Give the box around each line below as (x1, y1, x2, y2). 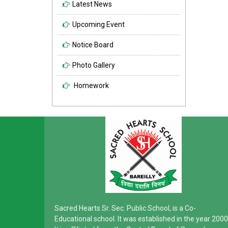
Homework (72, 81, 109, 90)
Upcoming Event (72, 20, 125, 28)
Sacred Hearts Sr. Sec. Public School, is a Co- (54, 204, 196, 212)
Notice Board (72, 41, 113, 49)
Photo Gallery (72, 61, 115, 69)
